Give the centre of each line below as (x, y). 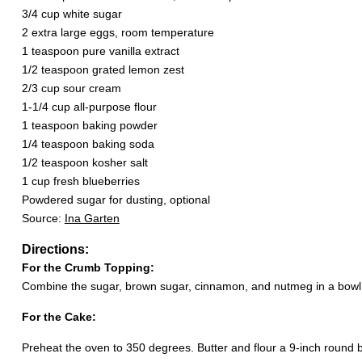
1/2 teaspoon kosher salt (84, 162)
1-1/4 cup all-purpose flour (89, 107)
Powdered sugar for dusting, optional (116, 200)
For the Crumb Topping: (88, 267)
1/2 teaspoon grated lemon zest (103, 69)
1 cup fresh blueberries (80, 181)
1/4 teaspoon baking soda (88, 144)
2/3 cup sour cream (71, 88)
